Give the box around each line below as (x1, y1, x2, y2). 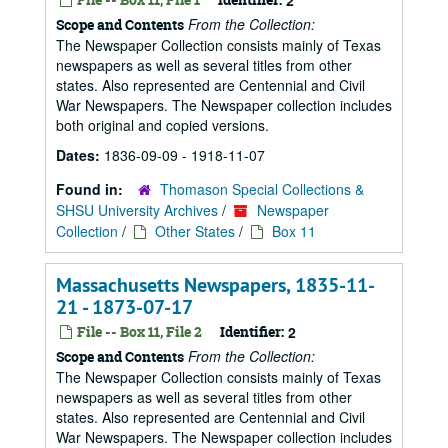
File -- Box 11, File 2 (74, 322, 202, 341)
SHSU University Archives (56, 200, 218, 220)
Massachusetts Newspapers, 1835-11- (56, 272, 375, 298)
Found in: (56, 179, 127, 199)
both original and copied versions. (56, 115, 269, 135)
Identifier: (220, 322, 284, 341)
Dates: (56, 145, 104, 165)
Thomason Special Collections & (160, 179, 364, 199)
